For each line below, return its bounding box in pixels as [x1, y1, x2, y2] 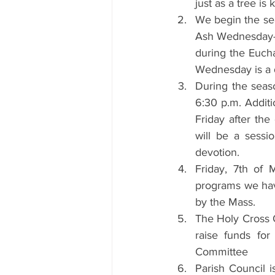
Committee [195, 246, 248, 258]
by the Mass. [195, 196, 255, 208]
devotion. [195, 146, 242, 158]
